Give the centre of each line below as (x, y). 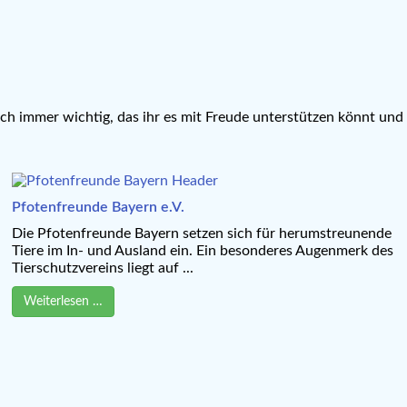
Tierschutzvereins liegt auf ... (102, 268)
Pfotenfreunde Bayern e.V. (98, 207)
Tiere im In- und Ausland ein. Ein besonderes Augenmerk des (202, 250)
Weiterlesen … (63, 301)
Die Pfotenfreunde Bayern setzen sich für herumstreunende (201, 233)
